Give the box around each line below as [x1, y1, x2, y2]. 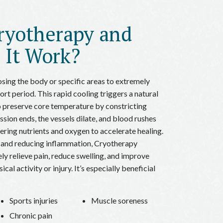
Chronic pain [9, 210, 53, 220]
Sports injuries [9, 195, 58, 205]
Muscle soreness [91, 195, 148, 205]
